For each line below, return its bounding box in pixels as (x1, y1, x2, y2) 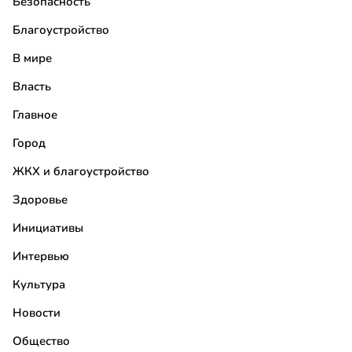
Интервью (13, 248, 69, 265)
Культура (13, 277, 65, 293)
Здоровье (13, 192, 68, 208)
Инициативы (13, 220, 83, 236)
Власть (13, 79, 51, 95)
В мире (13, 50, 52, 67)
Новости (13, 305, 60, 321)
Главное (13, 107, 57, 123)
